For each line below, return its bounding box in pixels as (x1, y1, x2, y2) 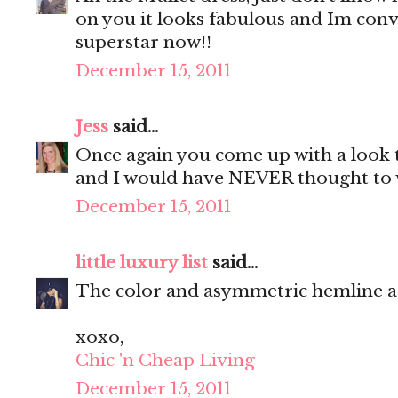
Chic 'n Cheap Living (76, 350, 255, 371)
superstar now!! (76, 32, 211, 53)
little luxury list (76, 252, 208, 274)
